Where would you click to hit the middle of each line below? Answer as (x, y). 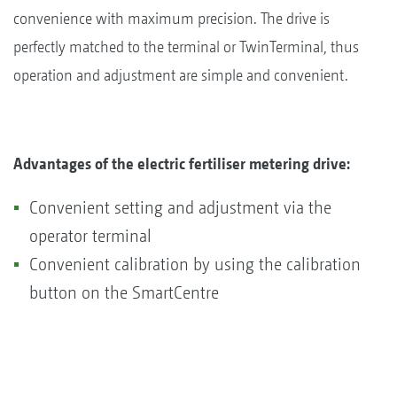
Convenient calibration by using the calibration (195, 264)
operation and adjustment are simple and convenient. (181, 74)
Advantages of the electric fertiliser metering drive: (182, 163)
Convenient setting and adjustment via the (180, 207)
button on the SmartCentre (124, 292)
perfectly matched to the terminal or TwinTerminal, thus (186, 46)
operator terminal (90, 236)
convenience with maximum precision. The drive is (171, 18)
